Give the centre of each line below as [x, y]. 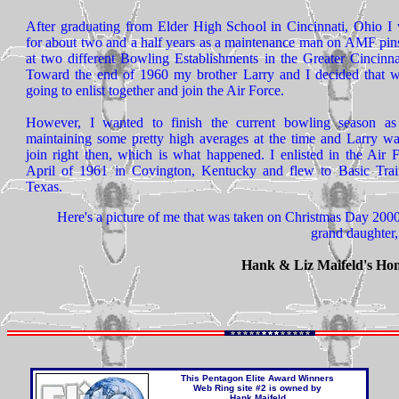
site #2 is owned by [278, 388]
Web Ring [214, 388]
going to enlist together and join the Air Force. [155, 90]
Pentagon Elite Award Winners [268, 378]
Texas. [44, 187]
